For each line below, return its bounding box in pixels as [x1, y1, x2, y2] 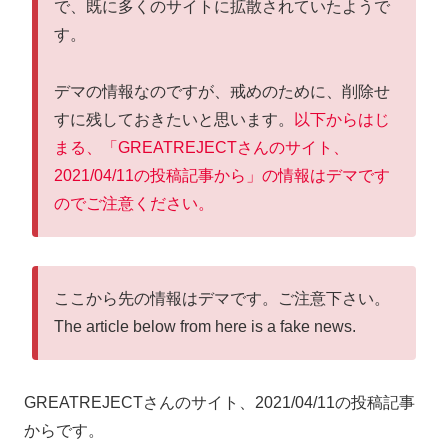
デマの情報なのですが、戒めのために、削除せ [54, 82, 390, 100]
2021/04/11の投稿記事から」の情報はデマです [54, 166, 390, 184]
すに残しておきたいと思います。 [54, 110, 294, 128]
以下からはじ [294, 110, 390, 128]
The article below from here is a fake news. [54, 317, 356, 335]
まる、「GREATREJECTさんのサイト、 [54, 138, 349, 156]
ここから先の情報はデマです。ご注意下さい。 [54, 289, 390, 307]
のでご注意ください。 [54, 194, 214, 212]
